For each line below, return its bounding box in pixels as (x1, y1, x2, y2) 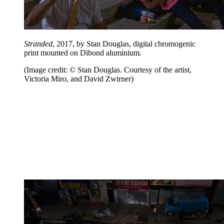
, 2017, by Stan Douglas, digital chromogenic (52, 39, 195, 48)
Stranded (24, 39, 52, 48)
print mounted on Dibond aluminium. (24, 48, 143, 57)
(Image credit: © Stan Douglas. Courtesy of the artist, (24, 65, 191, 74)
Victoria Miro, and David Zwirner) (24, 74, 133, 83)
